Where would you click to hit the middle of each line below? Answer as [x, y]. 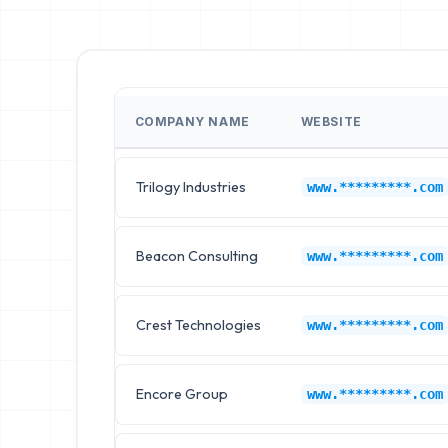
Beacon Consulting [196, 255]
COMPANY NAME [192, 121]
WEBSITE [331, 121]
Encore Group [181, 393]
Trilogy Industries [190, 186]
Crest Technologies [198, 324]
